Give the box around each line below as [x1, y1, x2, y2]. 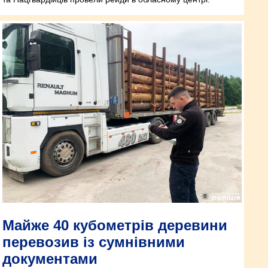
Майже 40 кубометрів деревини [2, 217, 227, 233]
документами [2, 250, 98, 267]
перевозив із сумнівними [2, 233, 185, 250]
